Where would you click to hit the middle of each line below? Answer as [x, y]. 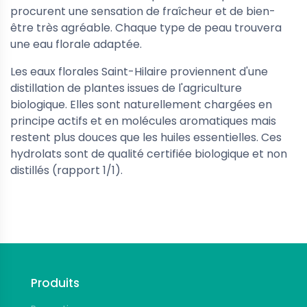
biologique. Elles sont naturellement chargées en [141, 105]
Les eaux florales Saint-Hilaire [90, 72]
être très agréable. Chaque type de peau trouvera [146, 28]
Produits [55, 283]
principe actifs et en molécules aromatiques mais [143, 121]
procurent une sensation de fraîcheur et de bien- [143, 11]
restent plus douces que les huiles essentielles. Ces [146, 137]
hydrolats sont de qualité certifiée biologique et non [149, 154]
